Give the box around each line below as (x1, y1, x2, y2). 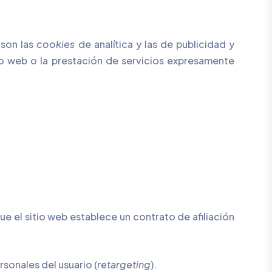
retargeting (97, 258, 151, 271)
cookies (36, 38, 78, 50)
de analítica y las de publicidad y (78, 38, 235, 50)
